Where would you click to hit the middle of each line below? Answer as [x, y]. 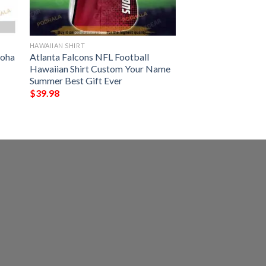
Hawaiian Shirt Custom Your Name [100, 68]
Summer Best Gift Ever [76, 80]
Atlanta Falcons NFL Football [89, 56]
